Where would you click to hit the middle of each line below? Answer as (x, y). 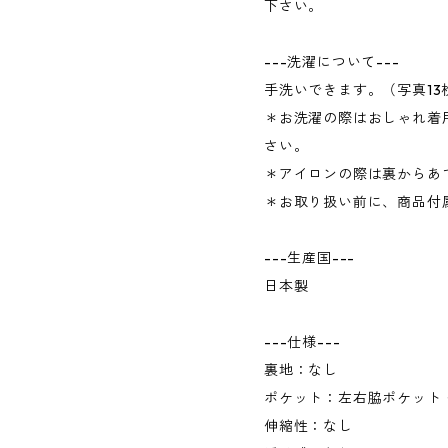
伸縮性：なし (308, 426)
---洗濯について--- (332, 62)
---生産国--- (310, 258)
